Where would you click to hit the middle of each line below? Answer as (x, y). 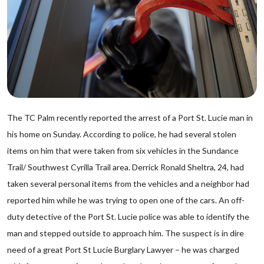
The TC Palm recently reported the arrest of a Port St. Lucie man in (130, 118)
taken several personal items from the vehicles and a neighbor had (128, 184)
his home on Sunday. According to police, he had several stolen (122, 134)
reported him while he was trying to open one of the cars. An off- (126, 200)
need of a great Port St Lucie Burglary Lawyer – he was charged (123, 250)
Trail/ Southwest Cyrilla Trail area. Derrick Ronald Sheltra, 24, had (126, 167)
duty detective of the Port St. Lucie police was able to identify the (128, 217)
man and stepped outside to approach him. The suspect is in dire (126, 233)
